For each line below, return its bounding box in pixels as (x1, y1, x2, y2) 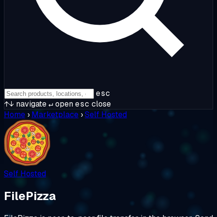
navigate (14, 99, 46, 109)
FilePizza (4, 188, 56, 203)
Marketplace (31, 109, 78, 120)
